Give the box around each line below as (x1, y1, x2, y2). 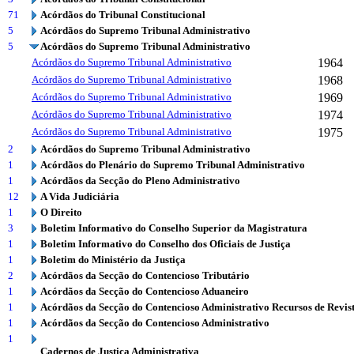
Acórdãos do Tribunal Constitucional (40, 9, 205, 21)
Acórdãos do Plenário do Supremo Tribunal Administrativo (40, 159, 305, 171)
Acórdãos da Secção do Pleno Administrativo (40, 175, 240, 186)
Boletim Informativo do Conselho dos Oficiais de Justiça (40, 238, 291, 250)
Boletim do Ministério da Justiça (40, 254, 186, 265)
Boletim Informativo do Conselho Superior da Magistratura (40, 222, 307, 234)
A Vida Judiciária (40, 190, 119, 202)
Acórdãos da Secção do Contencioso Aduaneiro (40, 285, 249, 297)
